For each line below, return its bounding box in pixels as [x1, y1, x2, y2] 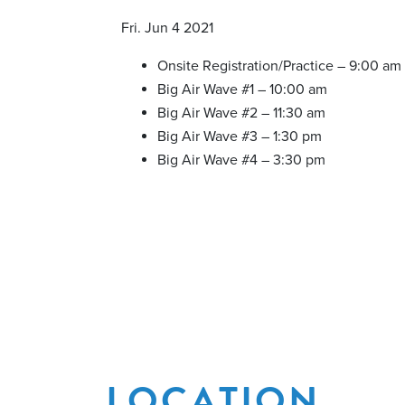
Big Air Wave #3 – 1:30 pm [157, 127, 322, 146]
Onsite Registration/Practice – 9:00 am [157, 57, 401, 75]
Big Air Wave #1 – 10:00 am [157, 80, 327, 99]
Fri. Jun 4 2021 [121, 19, 213, 37]
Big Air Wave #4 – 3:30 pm [157, 151, 325, 169]
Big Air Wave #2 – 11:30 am [157, 104, 325, 122]
